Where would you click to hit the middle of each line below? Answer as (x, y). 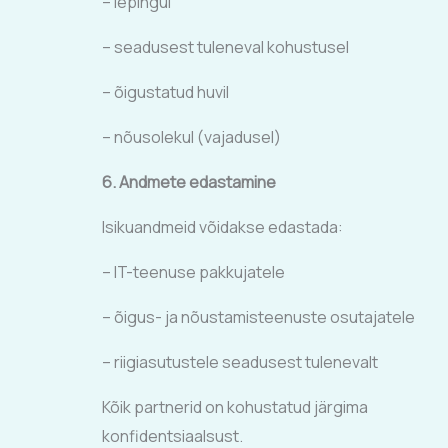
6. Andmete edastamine (189, 182)
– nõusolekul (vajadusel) (191, 137)
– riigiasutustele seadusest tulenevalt (240, 362)
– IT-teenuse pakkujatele (193, 272)
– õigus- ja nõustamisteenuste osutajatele (258, 317)
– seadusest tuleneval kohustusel (225, 47)
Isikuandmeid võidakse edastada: (222, 227)
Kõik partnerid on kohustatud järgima (236, 407)
